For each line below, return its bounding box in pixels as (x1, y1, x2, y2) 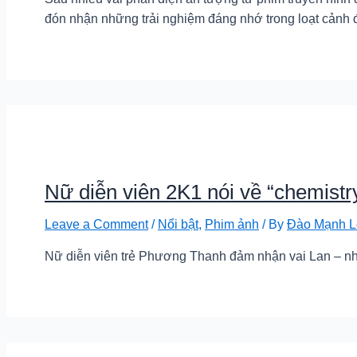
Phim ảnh (205, 218, 259, 232)
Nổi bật (158, 218, 198, 232)
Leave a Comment (45, 218, 148, 232)
